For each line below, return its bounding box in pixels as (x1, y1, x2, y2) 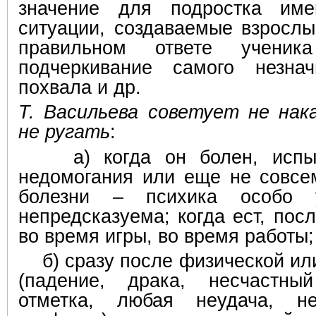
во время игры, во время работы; (18, 225, 314, 247)
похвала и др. (18, 76, 141, 98)
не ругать (18, 121, 110, 143)
